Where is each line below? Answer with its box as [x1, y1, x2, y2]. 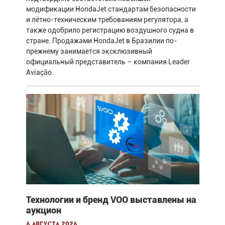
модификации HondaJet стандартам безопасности [26, 5, 196, 13]
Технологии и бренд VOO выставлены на [26, 194, 196, 205]
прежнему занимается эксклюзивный [26, 47, 152, 55]
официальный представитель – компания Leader [26, 57, 190, 66]
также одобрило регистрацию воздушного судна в [26, 26, 194, 34]
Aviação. [26, 68, 54, 76]
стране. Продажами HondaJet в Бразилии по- [26, 36, 177, 45]
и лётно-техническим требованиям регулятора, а [26, 15, 188, 24]
